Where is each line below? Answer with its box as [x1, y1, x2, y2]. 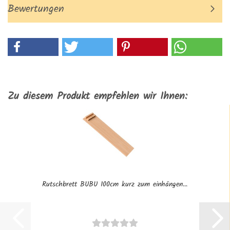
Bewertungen [8, 1, 64, 17]
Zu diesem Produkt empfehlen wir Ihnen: [8, 88, 187, 105]
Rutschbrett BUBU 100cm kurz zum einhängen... [42, 179, 187, 190]
